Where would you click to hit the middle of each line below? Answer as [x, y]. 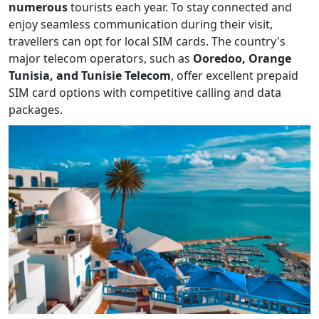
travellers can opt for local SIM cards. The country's [147, 41]
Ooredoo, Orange [241, 58]
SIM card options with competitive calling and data [145, 92]
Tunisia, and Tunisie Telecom [90, 75]
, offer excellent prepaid [235, 75]
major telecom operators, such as [99, 58]
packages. [36, 109]
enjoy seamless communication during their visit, [141, 24]
